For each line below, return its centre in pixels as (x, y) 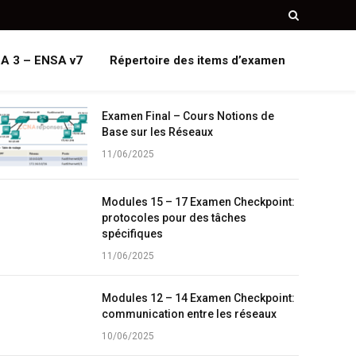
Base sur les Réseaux (157, 132)
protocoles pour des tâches (174, 218)
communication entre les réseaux (189, 314)
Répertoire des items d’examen (197, 60)
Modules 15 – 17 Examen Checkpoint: (198, 202)
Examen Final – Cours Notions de (188, 116)
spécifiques (132, 234)
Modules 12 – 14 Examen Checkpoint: (198, 298)
